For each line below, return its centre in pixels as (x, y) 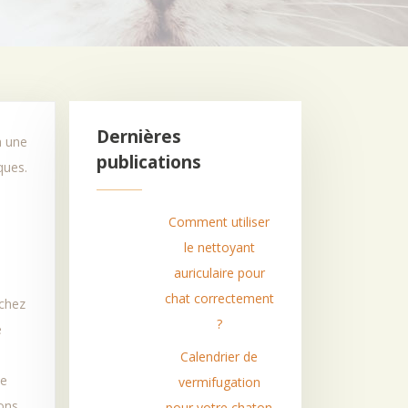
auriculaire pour (219, 273)
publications (149, 162)
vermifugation (219, 382)
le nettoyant (219, 247)
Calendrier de (219, 357)
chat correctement (219, 298)
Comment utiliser (219, 222)
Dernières (139, 137)
